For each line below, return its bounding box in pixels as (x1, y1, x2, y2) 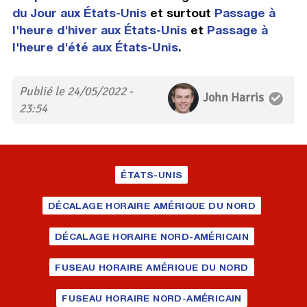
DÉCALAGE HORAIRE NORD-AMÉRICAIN (54, 231, 249, 243)
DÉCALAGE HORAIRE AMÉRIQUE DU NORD (47, 200, 256, 212)
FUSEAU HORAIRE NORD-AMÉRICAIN (62, 293, 242, 304)
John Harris (203, 90, 265, 106)
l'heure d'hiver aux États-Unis (12, 23, 187, 38)
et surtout (146, 5, 214, 21)
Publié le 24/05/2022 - (19, 84, 133, 99)
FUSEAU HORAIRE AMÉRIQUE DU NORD (55, 262, 249, 273)
